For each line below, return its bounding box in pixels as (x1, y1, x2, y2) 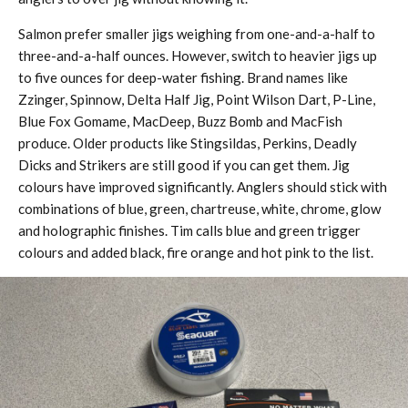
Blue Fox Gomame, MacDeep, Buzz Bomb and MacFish (18, 113, 342, 129)
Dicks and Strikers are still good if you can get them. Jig (18, 157, 350, 173)
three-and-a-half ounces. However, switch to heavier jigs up (18, 47, 377, 64)
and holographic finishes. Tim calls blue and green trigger (18, 222, 361, 239)
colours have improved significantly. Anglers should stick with (18, 178, 387, 195)
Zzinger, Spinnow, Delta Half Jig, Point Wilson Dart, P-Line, (18, 91, 375, 107)
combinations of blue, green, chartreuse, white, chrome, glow (18, 200, 381, 217)
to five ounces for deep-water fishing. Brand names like (18, 69, 348, 86)
